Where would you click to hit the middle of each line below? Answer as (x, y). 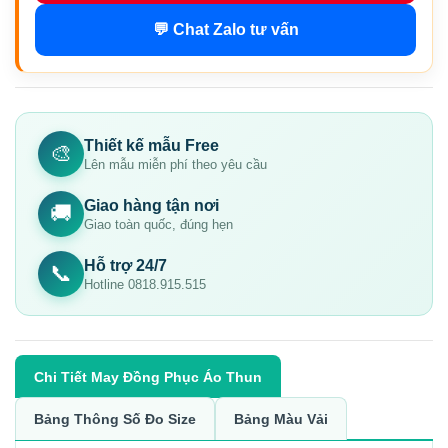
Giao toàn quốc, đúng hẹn (158, 224)
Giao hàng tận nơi (151, 205)
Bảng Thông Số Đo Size (115, 418)
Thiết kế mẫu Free (151, 145)
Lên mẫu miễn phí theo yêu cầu (175, 164)
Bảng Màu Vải (281, 418)
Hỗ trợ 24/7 (125, 265)
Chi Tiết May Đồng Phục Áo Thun (148, 376)
